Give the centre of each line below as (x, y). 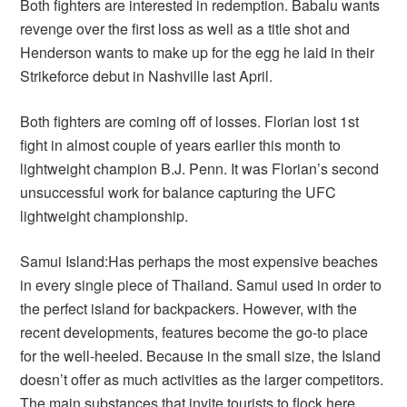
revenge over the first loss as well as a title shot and (185, 29)
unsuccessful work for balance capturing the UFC (179, 192)
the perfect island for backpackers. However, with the (189, 308)
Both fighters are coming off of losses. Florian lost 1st (190, 121)
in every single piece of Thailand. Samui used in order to (201, 285)
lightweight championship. (104, 216)
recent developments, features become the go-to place (194, 332)
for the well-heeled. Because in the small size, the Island (201, 356)
